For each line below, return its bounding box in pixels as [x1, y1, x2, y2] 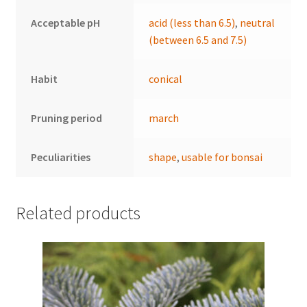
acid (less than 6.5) [149, 15, 236, 29]
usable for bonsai [182, 149, 263, 164]
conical [149, 71, 183, 86]
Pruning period [31, 110, 103, 125]
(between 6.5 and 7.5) [149, 32, 247, 47]
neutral [240, 15, 275, 29]
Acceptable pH [31, 15, 101, 29]
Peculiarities [31, 149, 91, 164]
